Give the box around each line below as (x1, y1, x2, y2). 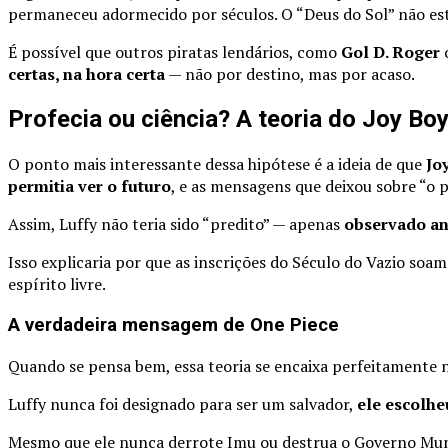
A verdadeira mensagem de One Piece (8, 313, 339, 336)
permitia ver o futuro (8, 175, 171, 198)
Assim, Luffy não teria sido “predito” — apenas (8, 213, 344, 236)
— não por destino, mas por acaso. (165, 63, 415, 86)
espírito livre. (8, 273, 106, 296)
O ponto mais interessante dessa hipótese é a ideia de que (8, 153, 426, 176)
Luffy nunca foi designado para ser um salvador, (8, 392, 357, 415)
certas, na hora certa (8, 63, 165, 86)
